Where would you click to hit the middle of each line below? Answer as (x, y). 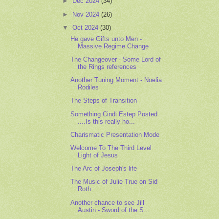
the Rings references (107, 66)
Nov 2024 (87, 14)
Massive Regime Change (113, 46)
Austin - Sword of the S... (114, 210)
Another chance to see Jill (108, 202)
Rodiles (88, 88)
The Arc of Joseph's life (104, 169)
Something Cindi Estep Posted (114, 114)
